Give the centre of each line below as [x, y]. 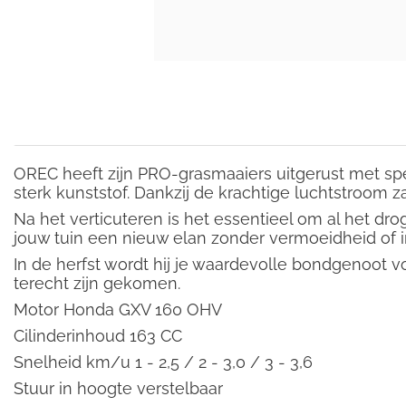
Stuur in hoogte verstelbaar [118, 388]
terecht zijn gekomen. [97, 283]
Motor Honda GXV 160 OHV [118, 309]
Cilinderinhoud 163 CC [98, 335]
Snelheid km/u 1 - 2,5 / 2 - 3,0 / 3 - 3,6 [163, 362]
